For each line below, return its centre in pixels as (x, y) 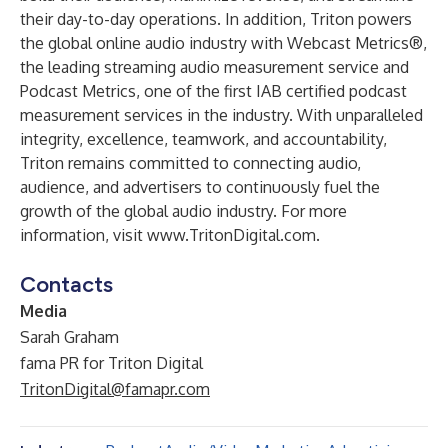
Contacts (66, 284)
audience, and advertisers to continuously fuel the (200, 187)
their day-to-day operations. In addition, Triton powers (216, 19)
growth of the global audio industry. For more (183, 211)
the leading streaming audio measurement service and (214, 67)
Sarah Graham (69, 337)
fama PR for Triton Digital (111, 363)
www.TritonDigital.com (231, 235)
